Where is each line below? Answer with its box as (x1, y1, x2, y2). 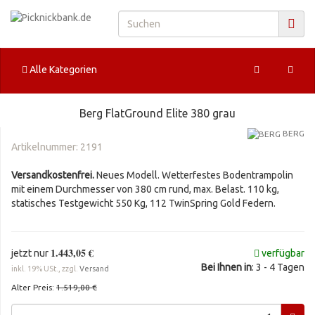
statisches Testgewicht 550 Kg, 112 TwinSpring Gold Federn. (11, 198, 276, 210)
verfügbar (259, 247, 304, 259)
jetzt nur (11, 247, 51, 259)
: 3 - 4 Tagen (252, 262, 304, 274)
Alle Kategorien (27, 64, 97, 75)
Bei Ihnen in (201, 262, 252, 274)
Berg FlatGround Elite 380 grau (79, 107, 236, 120)
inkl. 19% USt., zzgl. (11, 264, 79, 274)
